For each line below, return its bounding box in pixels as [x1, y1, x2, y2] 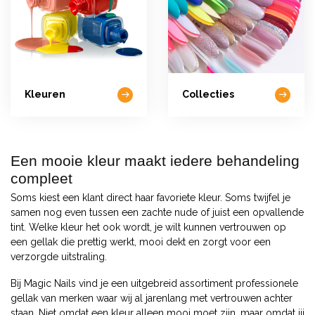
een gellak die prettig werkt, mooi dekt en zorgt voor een [11, 236, 271, 247]
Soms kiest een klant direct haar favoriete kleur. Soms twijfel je [11, 191, 290, 203]
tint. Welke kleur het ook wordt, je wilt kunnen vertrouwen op [11, 221, 286, 233]
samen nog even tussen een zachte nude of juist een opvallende [11, 206, 304, 218]
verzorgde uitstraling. [11, 250, 107, 262]
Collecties [182, 89, 234, 101]
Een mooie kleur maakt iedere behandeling [11, 152, 300, 169]
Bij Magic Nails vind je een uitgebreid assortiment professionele [11, 277, 298, 289]
